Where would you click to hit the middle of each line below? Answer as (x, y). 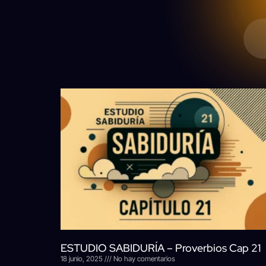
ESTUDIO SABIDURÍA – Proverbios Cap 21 (161, 248)
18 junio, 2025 (83, 258)
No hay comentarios (143, 258)
